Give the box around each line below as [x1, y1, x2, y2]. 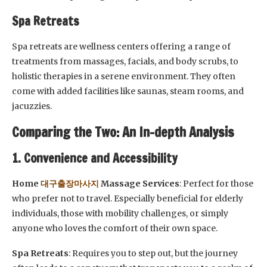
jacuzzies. [12, 101, 52, 111]
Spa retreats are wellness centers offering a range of [12, 41, 231, 52]
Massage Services [101, 178, 179, 189]
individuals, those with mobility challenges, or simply [12, 208, 228, 219]
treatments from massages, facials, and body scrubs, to [12, 56, 238, 67]
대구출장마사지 [41, 178, 101, 189]
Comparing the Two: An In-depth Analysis [12, 123, 234, 141]
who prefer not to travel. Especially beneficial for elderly [12, 193, 243, 204]
